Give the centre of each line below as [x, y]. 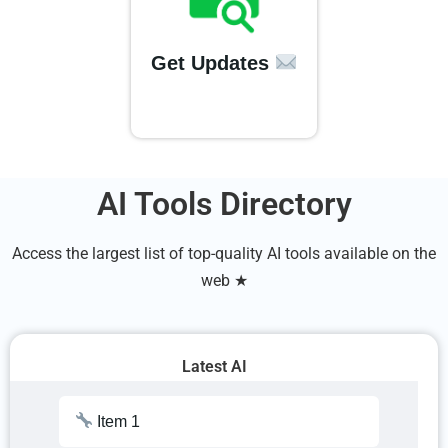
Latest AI [214, 366]
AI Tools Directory [224, 203]
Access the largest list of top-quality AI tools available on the [224, 253]
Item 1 [117, 421]
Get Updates [212, 62]
